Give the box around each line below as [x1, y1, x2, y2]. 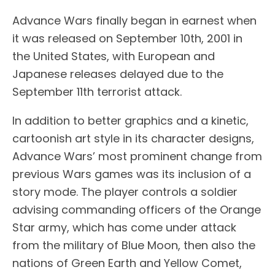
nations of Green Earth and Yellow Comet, [12, 255, 242, 271]
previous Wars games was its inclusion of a [12, 166, 251, 182]
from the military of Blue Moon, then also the [12, 237, 255, 253]
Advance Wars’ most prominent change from [12, 148, 262, 164]
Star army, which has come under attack [12, 219, 236, 235]
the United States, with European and [12, 48, 215, 64]
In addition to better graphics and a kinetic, [12, 112, 249, 128]
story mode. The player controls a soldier [12, 184, 238, 199]
